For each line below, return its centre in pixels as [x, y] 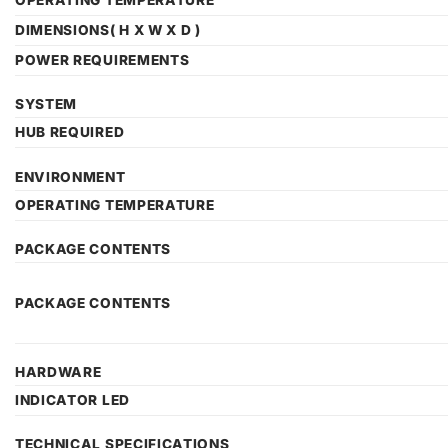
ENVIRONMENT [70, 176]
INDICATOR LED [72, 400]
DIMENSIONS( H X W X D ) [108, 30]
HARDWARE [58, 372]
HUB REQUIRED [70, 132]
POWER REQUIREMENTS [102, 60]
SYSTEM [46, 104]
